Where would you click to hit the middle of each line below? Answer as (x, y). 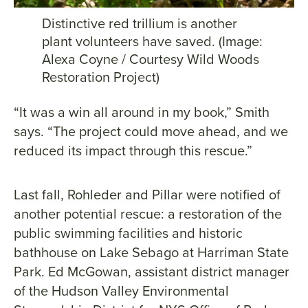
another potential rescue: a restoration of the (148, 214)
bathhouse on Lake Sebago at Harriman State (151, 253)
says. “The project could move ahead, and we (151, 132)
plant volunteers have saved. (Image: (152, 42)
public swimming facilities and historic (128, 233)
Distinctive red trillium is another (139, 24)
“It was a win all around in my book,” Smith (142, 112)
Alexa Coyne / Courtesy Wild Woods (150, 59)
